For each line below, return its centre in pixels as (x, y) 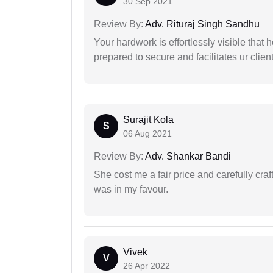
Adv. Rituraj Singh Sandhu (201, 24)
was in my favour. (131, 190)
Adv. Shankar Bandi (187, 157)
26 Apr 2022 (147, 266)
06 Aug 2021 (147, 134)
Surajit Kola (148, 120)
